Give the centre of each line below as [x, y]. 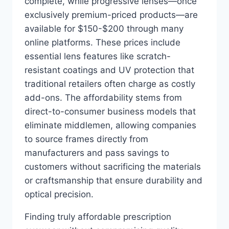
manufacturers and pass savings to [97, 153]
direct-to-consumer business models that [110, 111]
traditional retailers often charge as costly [110, 84]
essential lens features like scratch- [98, 56]
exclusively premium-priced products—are [111, 15]
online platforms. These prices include [102, 42]
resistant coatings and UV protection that [109, 70]
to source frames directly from [86, 139]
